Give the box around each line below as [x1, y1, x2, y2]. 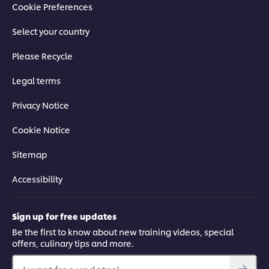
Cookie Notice [12, 123, 70, 135]
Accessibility [12, 172, 62, 184]
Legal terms [12, 74, 61, 86]
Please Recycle [12, 49, 73, 61]
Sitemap [12, 148, 47, 160]
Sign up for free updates [12, 210, 116, 222]
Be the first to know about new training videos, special [12, 225, 234, 237]
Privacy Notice [12, 98, 69, 110]
